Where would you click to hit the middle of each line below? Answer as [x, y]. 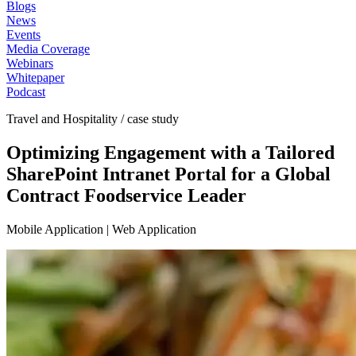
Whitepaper [35, 77]
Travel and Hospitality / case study [93, 119]
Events [23, 35]
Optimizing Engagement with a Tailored [170, 152]
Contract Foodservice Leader [126, 195]
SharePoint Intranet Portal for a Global [168, 174]
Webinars [30, 63]
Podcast [26, 92]
